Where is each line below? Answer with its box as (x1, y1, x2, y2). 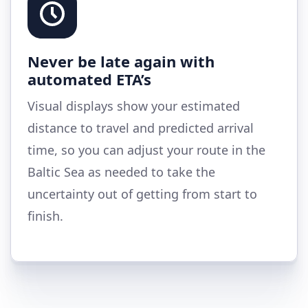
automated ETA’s (27, 69, 151, 90)
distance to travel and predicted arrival (27, 120, 254, 137)
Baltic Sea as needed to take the (27, 164, 215, 181)
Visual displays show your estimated (27, 98, 240, 115)
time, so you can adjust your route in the (27, 142, 265, 159)
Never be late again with (27, 51, 214, 72)
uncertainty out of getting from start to (27, 186, 257, 203)
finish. (27, 208, 63, 225)
